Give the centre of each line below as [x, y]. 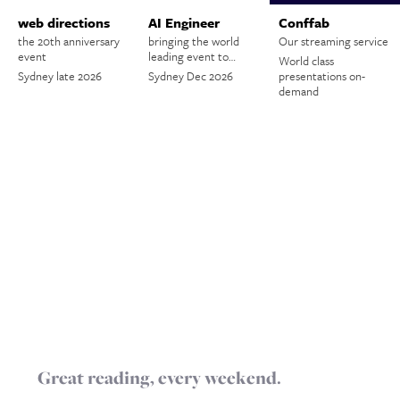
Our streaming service [334, 41]
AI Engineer [184, 22]
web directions [64, 22]
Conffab [304, 22]
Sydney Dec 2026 [191, 76]
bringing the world [194, 41]
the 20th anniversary [69, 41]
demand [299, 91]
